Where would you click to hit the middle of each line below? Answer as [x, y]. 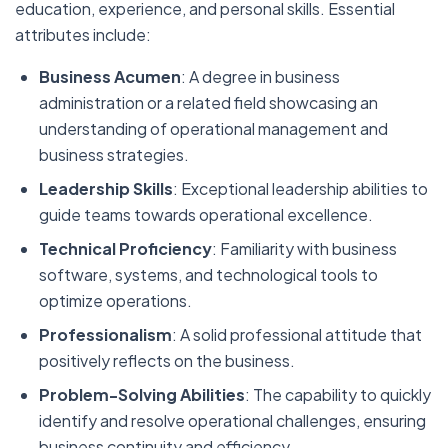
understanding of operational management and [213, 128]
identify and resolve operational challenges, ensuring [232, 420]
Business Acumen [110, 76]
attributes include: [83, 34]
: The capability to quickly [338, 394]
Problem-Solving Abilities [142, 394]
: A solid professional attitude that [297, 334]
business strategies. [114, 154]
